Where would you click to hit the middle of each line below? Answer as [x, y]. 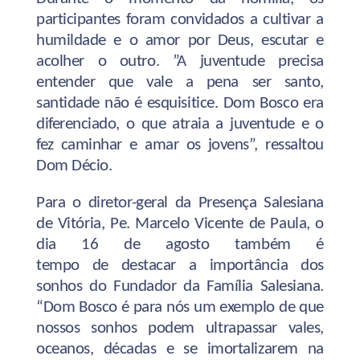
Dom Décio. [76, 166]
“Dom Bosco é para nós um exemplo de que [180, 307]
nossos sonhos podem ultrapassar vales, [180, 328]
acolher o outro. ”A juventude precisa [180, 61]
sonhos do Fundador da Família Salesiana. [180, 286]
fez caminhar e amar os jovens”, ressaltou [180, 145]
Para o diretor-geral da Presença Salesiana [180, 202]
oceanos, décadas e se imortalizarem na [180, 349]
